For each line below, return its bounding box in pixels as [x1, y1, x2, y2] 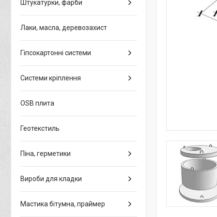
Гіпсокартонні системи [20, 49, 91, 57]
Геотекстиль [20, 124, 60, 132]
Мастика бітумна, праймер [20, 200, 105, 208]
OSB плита [20, 99, 54, 107]
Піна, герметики [20, 150, 71, 157]
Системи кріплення [20, 74, 81, 82]
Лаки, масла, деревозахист [20, 24, 107, 31]
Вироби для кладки [20, 175, 82, 183]
